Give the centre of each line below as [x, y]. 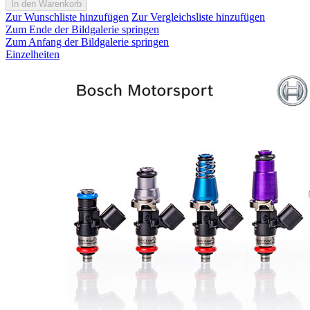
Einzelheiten [33, 55]
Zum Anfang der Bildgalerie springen [87, 42]
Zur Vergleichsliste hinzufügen [198, 17]
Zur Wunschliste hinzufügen [67, 17]
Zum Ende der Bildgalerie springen [82, 30]
